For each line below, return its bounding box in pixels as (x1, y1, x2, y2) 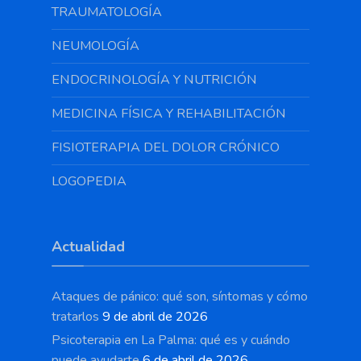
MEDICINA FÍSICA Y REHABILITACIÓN (52, 105, 286, 122)
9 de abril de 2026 (102, 308, 208, 326)
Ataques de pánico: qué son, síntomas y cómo (52, 288, 308, 305)
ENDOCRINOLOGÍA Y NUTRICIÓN (52, 71, 257, 89)
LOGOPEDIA (52, 172, 127, 190)
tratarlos (52, 308, 99, 326)
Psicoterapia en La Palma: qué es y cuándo (52, 331, 290, 349)
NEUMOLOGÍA (52, 37, 139, 55)
